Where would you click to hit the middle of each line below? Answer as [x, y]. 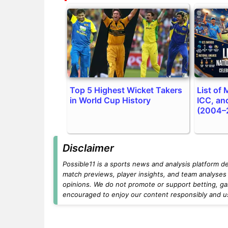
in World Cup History [110, 101]
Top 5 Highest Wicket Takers [126, 90]
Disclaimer [88, 148]
